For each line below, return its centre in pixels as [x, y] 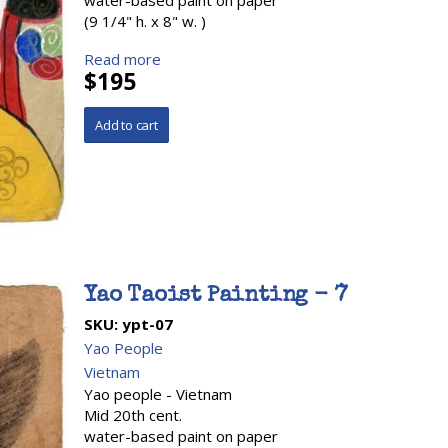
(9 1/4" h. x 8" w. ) [145, 21]
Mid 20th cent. [133, 414]
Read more [122, 59]
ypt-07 [147, 323]
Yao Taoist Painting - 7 [216, 296]
